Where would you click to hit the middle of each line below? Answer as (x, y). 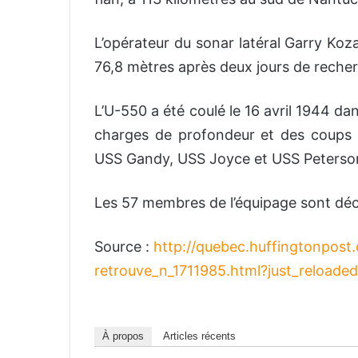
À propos (123, 336)
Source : (124, 247)
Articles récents (199, 336)
